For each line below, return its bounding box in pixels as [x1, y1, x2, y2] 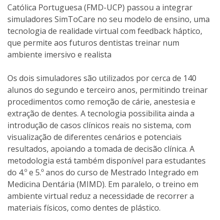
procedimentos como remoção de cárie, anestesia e [7, 96, 195, 107]
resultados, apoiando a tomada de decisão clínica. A [7, 143, 194, 154]
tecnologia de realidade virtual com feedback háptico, [7, 26, 202, 36]
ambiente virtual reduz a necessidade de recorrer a [7, 191, 194, 201]
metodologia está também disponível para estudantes [7, 155, 206, 166]
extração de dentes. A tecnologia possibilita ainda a [7, 108, 194, 119]
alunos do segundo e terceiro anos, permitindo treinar [7, 84, 208, 95]
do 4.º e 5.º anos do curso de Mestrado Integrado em [7, 167, 198, 178]
